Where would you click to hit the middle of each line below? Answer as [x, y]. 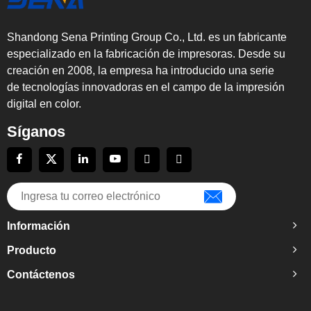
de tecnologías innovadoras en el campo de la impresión [146, 87]
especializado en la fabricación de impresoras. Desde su [146, 53]
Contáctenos [41, 274]
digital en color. [44, 103]
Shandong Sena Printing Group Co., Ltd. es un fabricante [147, 37]
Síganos [36, 131]
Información [39, 226]
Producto [32, 250]
